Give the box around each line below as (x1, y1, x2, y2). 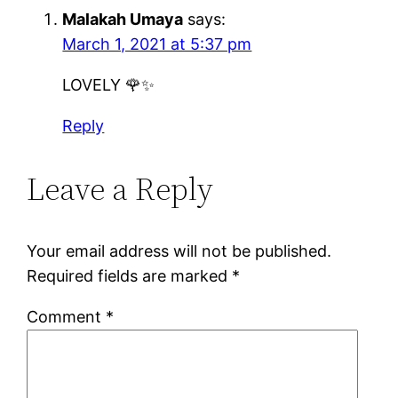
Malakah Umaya (62, 9, 184, 28)
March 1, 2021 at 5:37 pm (62, 34, 252, 53)
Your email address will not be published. (27, 241, 332, 260)
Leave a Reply (27, 166, 214, 211)
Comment (27, 306, 107, 326)
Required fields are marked (27, 266, 233, 285)
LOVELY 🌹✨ (62, 75, 155, 94)
